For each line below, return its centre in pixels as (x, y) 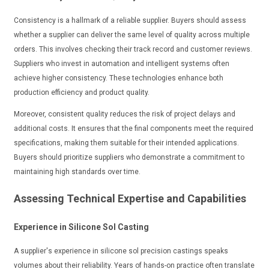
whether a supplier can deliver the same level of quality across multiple (131, 35)
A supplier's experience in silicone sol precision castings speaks (121, 251)
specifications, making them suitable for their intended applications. (126, 143)
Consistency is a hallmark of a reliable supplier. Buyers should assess (130, 21)
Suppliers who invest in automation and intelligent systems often (121, 64)
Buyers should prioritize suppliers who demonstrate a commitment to (129, 158)
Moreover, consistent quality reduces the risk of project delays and (124, 114)
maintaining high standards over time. (77, 172)
